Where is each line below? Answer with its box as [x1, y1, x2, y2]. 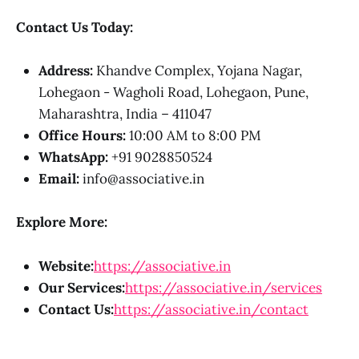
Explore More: [16, 213, 107, 232]
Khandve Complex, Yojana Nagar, [93, 62, 302, 80]
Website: [38, 256, 94, 275]
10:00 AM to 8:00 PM [126, 127, 261, 145]
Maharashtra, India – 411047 [38, 105, 212, 123]
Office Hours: [38, 127, 126, 145]
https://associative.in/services [125, 278, 322, 296]
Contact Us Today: [16, 18, 133, 37]
